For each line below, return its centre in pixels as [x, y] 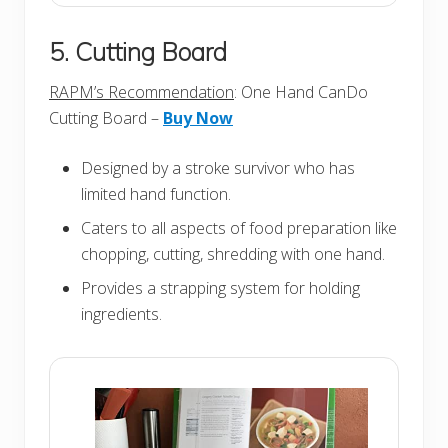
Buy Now [198, 118]
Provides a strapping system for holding [220, 288]
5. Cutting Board [138, 52]
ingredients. [121, 314]
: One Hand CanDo [301, 92]
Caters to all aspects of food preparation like [239, 228]
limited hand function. [156, 194]
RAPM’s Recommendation [141, 92]
